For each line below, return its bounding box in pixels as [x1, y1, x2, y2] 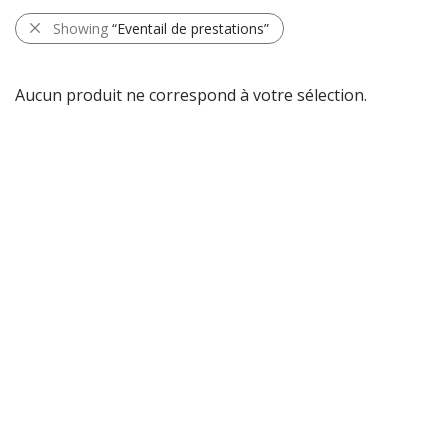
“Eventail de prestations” [112, 19, 269, 39]
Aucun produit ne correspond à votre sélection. [15, 84, 367, 107]
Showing [53, 19, 112, 39]
